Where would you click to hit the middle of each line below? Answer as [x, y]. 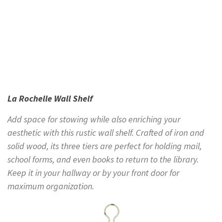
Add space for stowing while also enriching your [94, 119]
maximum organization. [51, 186]
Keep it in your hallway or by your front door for [93, 173]
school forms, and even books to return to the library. [103, 160]
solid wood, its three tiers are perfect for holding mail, [105, 146]
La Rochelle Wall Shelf [50, 99]
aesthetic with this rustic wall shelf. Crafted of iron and [106, 133]
